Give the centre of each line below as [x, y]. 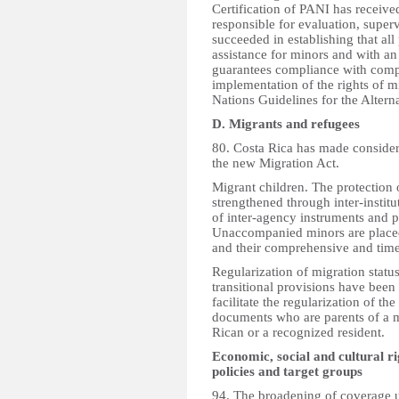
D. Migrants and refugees [286, 124]
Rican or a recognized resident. [298, 332]
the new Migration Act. [276, 163]
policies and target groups [287, 371]
